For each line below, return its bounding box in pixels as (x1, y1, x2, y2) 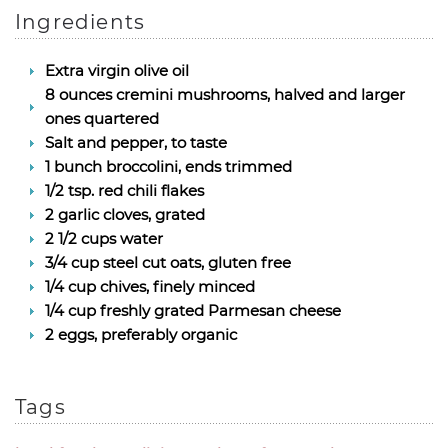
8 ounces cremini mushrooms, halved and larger (45, 85, 405, 104)
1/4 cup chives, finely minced (45, 277, 255, 296)
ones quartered (45, 109, 159, 128)
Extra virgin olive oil (45, 61, 189, 80)
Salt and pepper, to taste (45, 133, 227, 152)
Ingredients (15, 10, 146, 34)
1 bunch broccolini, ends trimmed (45, 157, 292, 176)
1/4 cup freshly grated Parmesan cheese (45, 301, 341, 320)
